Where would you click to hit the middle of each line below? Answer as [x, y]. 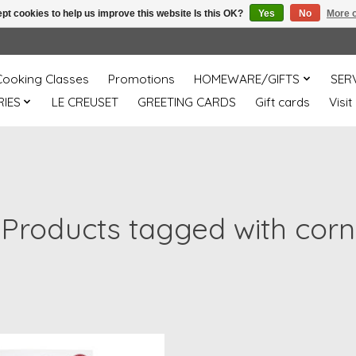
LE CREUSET [85, 102]
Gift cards [282, 102]
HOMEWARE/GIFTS [247, 79]
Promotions [142, 79]
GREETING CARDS [186, 102]
